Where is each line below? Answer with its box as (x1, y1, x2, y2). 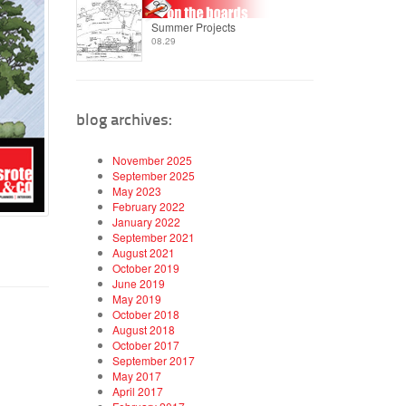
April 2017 (111, 382, 163, 399)
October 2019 (111, 259, 179, 275)
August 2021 (111, 244, 175, 260)
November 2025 (111, 151, 192, 168)
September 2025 (111, 167, 195, 183)
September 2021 (111, 228, 195, 245)
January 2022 (111, 213, 180, 229)
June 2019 (111, 275, 165, 291)
